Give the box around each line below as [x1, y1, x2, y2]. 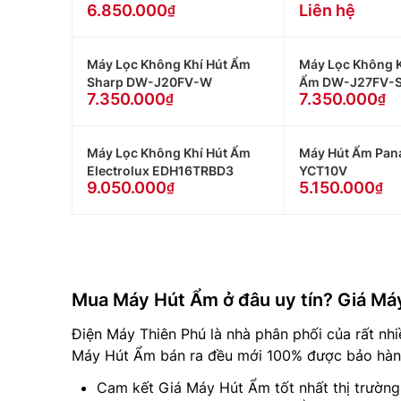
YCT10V [298, 163, 347, 178]
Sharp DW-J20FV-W [87, 74, 212, 90]
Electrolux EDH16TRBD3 [87, 163, 234, 178]
